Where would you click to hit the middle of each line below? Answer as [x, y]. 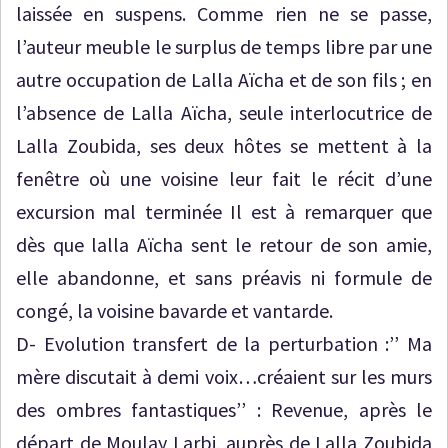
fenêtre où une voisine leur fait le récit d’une [224, 178]
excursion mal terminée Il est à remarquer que [224, 211]
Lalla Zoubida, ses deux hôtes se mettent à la [224, 145]
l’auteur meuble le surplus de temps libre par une [224, 46]
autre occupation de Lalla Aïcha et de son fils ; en [224, 79]
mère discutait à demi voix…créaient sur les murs [224, 376]
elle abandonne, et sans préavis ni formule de [224, 277]
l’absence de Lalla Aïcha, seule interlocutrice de [224, 112]
